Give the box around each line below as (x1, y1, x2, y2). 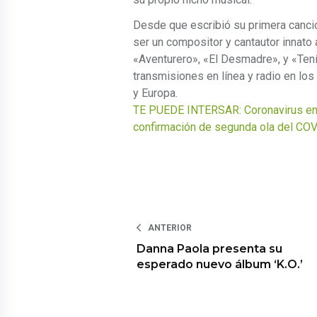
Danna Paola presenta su (137, 242, 282, 256)
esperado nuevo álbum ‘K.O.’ (137, 258, 303, 272)
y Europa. (133, 86, 178, 100)
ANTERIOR (148, 223, 192, 234)
